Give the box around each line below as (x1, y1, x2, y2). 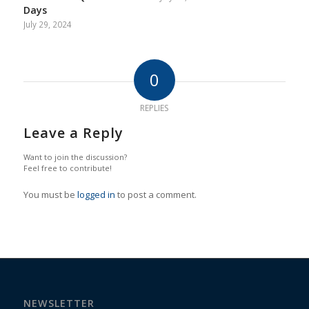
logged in (77, 188, 115, 201)
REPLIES (140, 102, 169, 114)
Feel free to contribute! (23, 163, 112, 174)
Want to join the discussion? (23, 152, 127, 163)
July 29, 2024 (23, 19, 72, 30)
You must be (23, 188, 77, 201)
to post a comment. (114, 188, 197, 201)
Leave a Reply (23, 123, 123, 143)
